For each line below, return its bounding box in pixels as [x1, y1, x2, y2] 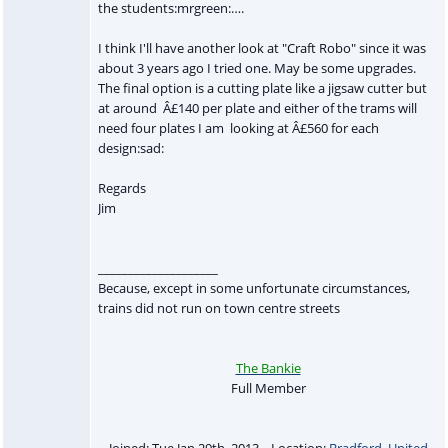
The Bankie [235, 358, 301, 377]
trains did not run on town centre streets [97, 298, 340, 317]
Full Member [230, 378, 306, 397]
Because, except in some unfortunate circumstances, [97, 278, 410, 297]
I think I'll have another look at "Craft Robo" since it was [97, 38, 426, 57]
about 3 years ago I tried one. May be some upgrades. [97, 58, 416, 77]
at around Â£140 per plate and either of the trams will [97, 98, 417, 117]
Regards [97, 178, 146, 197]
